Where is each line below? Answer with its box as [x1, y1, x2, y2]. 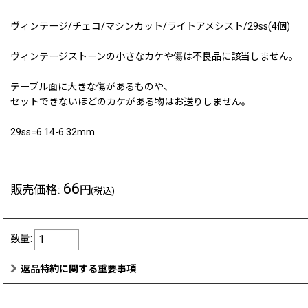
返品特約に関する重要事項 [21, 263, 136, 274]
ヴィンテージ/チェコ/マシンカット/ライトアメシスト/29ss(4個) [10, 21, 290, 32]
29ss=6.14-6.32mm [10, 126, 95, 137]
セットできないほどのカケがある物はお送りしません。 [10, 96, 251, 107]
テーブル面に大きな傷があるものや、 [10, 81, 173, 92]
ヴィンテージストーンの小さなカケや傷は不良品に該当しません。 [10, 51, 298, 62]
